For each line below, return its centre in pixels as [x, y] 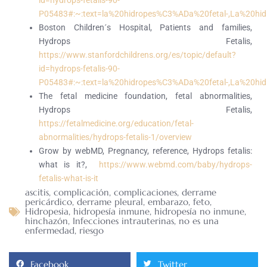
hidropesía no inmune [199, 212]
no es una [199, 221]
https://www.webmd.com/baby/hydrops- [176, 165]
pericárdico [49, 202]
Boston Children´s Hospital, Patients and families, [145, 28]
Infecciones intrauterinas [123, 221]
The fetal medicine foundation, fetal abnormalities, [145, 96]
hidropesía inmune [111, 212]
